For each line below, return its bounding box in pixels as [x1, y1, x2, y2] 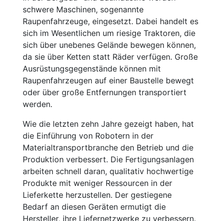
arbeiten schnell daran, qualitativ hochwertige [23, 166, 193, 176]
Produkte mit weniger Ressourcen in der [23, 178, 172, 188]
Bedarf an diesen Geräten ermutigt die [23, 202, 166, 212]
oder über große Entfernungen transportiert [23, 87, 186, 97]
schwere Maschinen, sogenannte [23, 4, 144, 14]
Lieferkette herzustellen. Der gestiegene [23, 190, 172, 200]
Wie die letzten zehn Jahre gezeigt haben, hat [23, 119, 194, 129]
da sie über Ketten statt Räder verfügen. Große [23, 52, 198, 62]
